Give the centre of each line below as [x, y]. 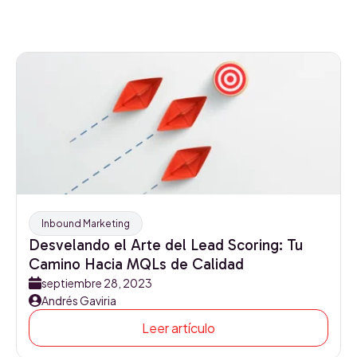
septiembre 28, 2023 [97, 283]
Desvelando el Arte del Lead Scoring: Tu [166, 245]
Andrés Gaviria [79, 300]
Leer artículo [178, 328]
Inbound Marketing [86, 224]
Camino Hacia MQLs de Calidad [136, 264]
